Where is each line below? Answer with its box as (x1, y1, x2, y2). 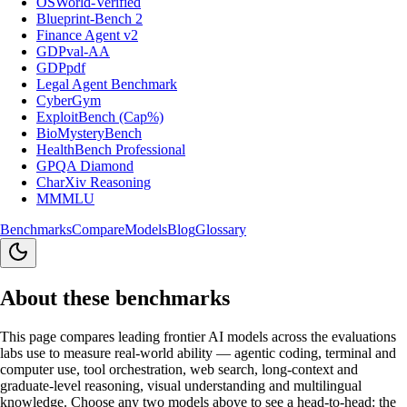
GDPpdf (36, 60, 85, 76)
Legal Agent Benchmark (36, 76, 177, 93)
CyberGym (36, 93, 101, 109)
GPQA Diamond (36, 158, 134, 174)
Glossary (195, 222, 246, 238)
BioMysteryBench (36, 125, 142, 142)
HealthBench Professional (36, 142, 185, 158)
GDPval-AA (36, 44, 110, 60)
